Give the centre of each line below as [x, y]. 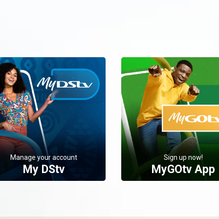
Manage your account [44, 157]
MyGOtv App [183, 169]
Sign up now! [183, 157]
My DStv [44, 169]
